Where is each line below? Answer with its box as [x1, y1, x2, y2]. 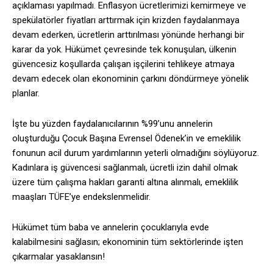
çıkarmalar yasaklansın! [12, 251, 105, 263]
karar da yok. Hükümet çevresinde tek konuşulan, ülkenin [12, 44, 236, 55]
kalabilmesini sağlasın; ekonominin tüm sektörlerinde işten [12, 236, 243, 248]
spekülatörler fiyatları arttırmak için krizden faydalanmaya [12, 15, 239, 26]
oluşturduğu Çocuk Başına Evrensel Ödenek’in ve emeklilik [12, 133, 241, 144]
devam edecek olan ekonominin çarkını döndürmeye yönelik [12, 73, 249, 85]
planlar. [12, 88, 40, 99]
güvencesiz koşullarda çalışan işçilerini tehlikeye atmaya [12, 58, 235, 70]
